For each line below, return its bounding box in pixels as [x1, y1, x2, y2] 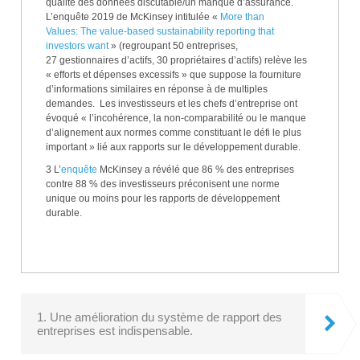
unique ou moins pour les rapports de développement [46, 193, 280, 204]
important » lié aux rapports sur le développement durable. [46, 141, 305, 153]
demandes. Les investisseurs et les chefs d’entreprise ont [46, 98, 297, 109]
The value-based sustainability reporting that [78, 26, 274, 37]
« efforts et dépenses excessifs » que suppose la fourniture [46, 69, 301, 80]
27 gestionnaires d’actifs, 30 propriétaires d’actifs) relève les [46, 55, 307, 66]
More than [220, 11, 264, 22]
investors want [46, 40, 108, 51]
